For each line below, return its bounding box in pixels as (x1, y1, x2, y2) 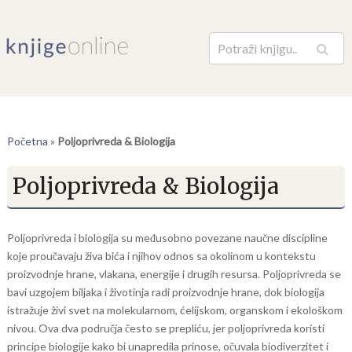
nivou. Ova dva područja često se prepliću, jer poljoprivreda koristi (6, 321, 324, 335)
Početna (6, 134, 48, 148)
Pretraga (270, 49, 314, 62)
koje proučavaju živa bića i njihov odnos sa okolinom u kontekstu (6, 249, 316, 262)
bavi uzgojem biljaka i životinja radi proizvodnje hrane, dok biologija (6, 285, 324, 299)
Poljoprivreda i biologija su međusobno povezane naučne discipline (6, 231, 328, 244)
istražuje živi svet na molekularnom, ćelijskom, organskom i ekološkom (6, 303, 343, 317)
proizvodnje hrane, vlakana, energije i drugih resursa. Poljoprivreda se (6, 267, 341, 280)
